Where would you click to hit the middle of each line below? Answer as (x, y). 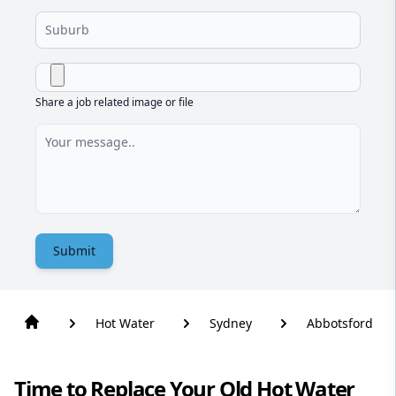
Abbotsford (340, 324)
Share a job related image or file (114, 103)
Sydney (231, 324)
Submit (74, 251)
